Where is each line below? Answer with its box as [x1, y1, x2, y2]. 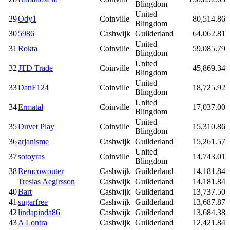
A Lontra [18, 218, 47, 227]
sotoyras [18, 152, 45, 161]
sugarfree [18, 198, 48, 207]
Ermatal [18, 103, 43, 112]
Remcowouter [18, 167, 64, 176]
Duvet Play [18, 122, 54, 131]
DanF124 [18, 83, 49, 92]
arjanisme [18, 137, 49, 146]
